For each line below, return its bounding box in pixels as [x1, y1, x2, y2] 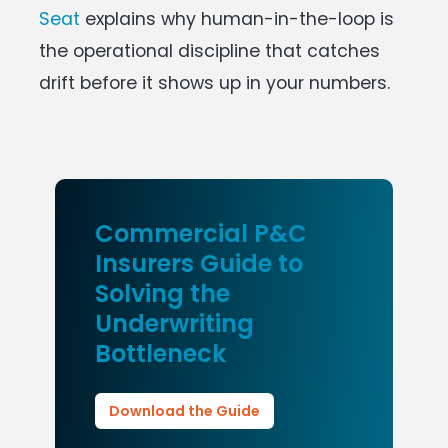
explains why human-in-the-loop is [80, 7, 394, 31]
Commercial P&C [95, 217, 307, 250]
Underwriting [95, 307, 254, 340]
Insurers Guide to [95, 247, 303, 280]
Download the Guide [109, 400, 260, 421]
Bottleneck [95, 337, 226, 370]
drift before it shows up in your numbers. [39, 71, 390, 95]
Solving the [95, 277, 230, 310]
